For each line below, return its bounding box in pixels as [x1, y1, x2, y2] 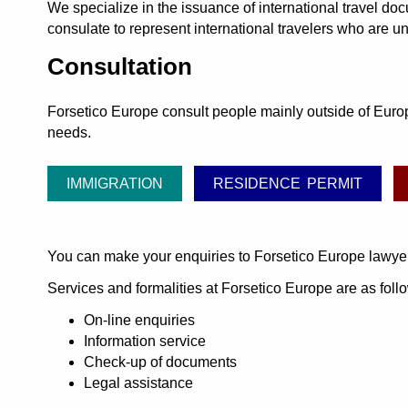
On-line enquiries [84, 311, 195, 328]
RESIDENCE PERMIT [213, 175, 362, 191]
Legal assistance [84, 374, 193, 391]
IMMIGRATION [66, 175, 163, 191]
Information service [84, 332, 206, 349]
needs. [47, 125, 91, 141]
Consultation [47, 53, 192, 79]
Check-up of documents [84, 353, 237, 370]
